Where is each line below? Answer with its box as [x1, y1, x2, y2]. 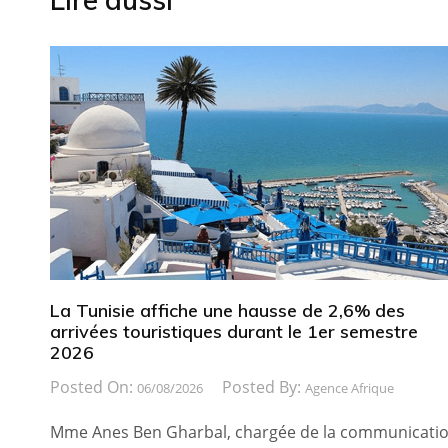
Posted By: [222, 375, 305, 398]
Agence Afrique [305, 378, 394, 397]
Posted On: [50, 375, 137, 398]
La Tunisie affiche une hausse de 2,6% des [50, 299, 405, 323]
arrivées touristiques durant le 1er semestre [50, 320, 418, 344]
